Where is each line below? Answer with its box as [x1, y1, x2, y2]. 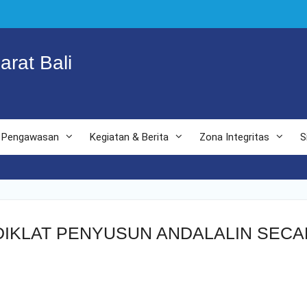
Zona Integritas [199, 131, 269, 143]
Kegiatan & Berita [90, 131, 169, 143]
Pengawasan [1, 131, 59, 143]
